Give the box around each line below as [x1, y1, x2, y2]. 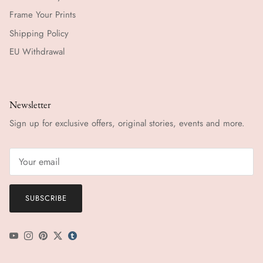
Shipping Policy [9, 26, 69, 40]
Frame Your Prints [9, 8, 76, 22]
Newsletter [9, 97, 51, 111]
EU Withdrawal [9, 45, 65, 59]
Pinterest [42, 232, 75, 245]
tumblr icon [72, 232, 114, 245]
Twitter [57, 232, 82, 245]
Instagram [28, 232, 64, 245]
